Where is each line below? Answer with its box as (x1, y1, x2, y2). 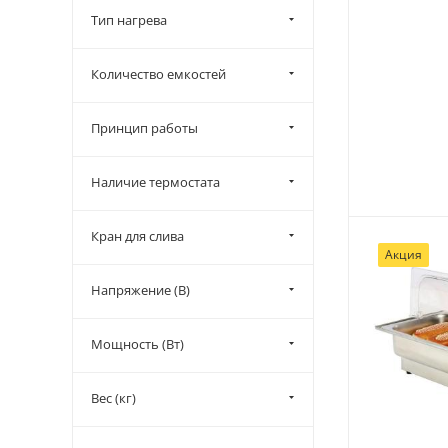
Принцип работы (91, 119, 198, 137)
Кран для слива (91, 227, 184, 245)
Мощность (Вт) (91, 335, 184, 353)
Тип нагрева (91, 11, 167, 29)
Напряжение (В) (91, 281, 190, 299)
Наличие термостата (91, 173, 220, 191)
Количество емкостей (91, 65, 226, 83)
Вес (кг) (91, 389, 136, 407)
